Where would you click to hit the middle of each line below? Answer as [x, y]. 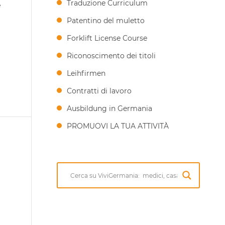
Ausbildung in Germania [110, 108]
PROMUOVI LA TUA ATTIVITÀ [118, 126]
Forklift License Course [107, 38]
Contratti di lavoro [99, 91]
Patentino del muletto [106, 21]
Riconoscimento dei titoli [111, 56]
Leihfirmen [86, 73]
